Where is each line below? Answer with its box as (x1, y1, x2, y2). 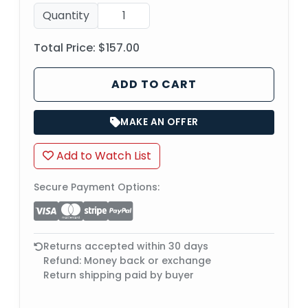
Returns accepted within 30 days (43, 239, 208, 253)
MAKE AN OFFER (120, 115, 199, 129)
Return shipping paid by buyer (43, 267, 194, 282)
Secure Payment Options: (34, 179, 159, 194)
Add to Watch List (54, 147, 151, 164)
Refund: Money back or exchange (43, 253, 211, 267)
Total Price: (34, 39, 96, 56)
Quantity (43, 7, 89, 23)
